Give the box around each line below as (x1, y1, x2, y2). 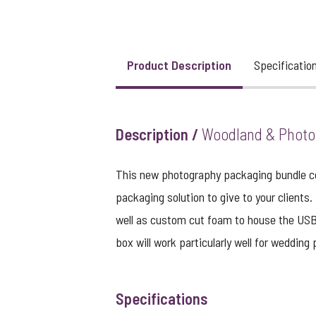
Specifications (116, 288, 207, 308)
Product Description (127, 57, 231, 73)
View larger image (71, 43, 154, 59)
